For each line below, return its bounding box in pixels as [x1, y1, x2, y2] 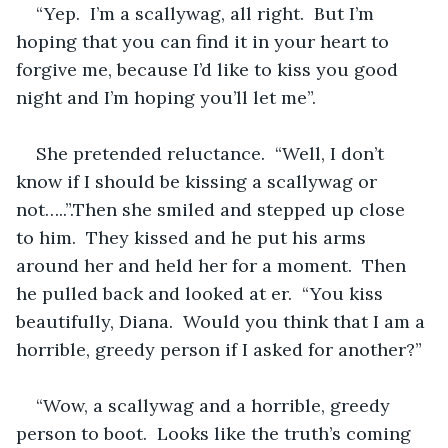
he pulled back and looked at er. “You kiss [16, 281, 388, 305]
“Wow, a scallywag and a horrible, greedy [36, 393, 395, 417]
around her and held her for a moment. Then [16, 253, 411, 277]
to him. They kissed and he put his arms [16, 225, 371, 249]
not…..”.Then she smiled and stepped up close [16, 197, 410, 221]
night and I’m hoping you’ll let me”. [16, 85, 316, 109]
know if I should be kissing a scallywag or [16, 169, 382, 193]
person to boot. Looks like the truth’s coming [16, 421, 416, 445]
